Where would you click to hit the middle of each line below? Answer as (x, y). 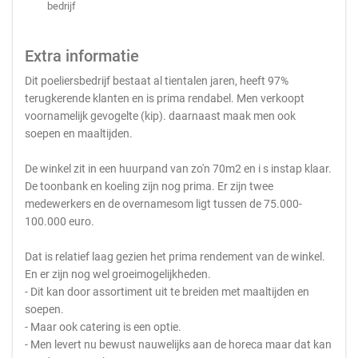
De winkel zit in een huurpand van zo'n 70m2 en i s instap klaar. (178, 169)
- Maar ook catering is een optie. (103, 327)
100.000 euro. (60, 221)
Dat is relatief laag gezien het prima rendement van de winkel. (175, 257)
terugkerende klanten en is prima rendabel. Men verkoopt (165, 98)
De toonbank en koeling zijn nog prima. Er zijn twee (149, 186)
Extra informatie (82, 56)
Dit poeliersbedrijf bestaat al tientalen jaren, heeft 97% (157, 81)
